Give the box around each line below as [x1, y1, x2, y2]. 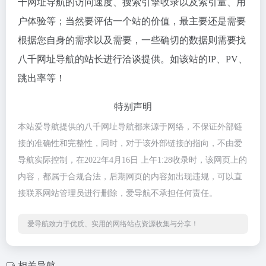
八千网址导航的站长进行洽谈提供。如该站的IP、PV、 [18, 54, 248, 64]
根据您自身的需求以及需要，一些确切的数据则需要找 [18, 35, 246, 45]
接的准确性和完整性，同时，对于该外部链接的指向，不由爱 [18, 139, 242, 148]
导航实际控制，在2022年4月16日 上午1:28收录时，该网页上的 [18, 156, 247, 164]
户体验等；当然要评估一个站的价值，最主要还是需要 [18, 16, 246, 26]
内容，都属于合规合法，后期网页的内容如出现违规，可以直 [18, 172, 242, 181]
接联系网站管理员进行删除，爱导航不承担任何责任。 [18, 189, 217, 198]
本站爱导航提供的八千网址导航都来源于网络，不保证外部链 [18, 122, 242, 131]
